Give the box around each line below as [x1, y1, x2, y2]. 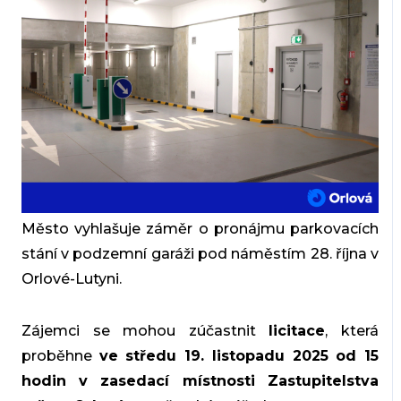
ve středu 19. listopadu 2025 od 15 [98, 346, 380, 364]
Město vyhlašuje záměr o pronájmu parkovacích [21, 219, 380, 237]
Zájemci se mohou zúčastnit [21, 321, 269, 339]
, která [325, 321, 380, 339]
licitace [269, 321, 326, 339]
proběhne [21, 346, 99, 364]
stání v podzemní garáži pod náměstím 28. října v [21, 244, 380, 262]
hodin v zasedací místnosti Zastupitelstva [21, 371, 380, 389]
